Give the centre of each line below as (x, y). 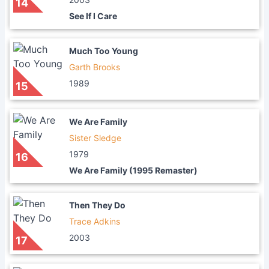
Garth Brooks (95, 67)
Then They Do (97, 205)
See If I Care (93, 16)
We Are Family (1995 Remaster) (133, 170)
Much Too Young (104, 51)
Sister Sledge (95, 138)
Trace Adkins (95, 221)
